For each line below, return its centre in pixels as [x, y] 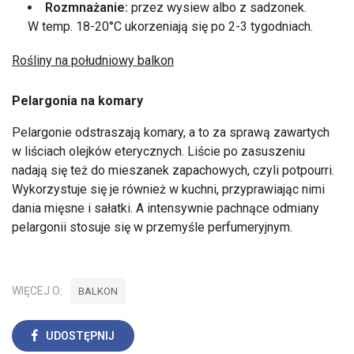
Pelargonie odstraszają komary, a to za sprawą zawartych [171, 132]
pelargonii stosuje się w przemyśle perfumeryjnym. [152, 227]
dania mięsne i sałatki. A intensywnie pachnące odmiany [166, 208]
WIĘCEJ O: [37, 290]
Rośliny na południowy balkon [93, 60]
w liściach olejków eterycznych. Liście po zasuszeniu [158, 151]
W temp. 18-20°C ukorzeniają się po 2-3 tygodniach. [170, 26]
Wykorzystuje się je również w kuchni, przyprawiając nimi [168, 189]
